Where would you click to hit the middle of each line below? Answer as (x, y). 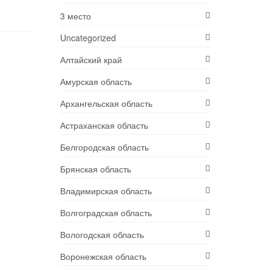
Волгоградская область (106, 213)
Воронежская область (103, 257)
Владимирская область (106, 191)
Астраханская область (104, 125)
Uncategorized (88, 38)
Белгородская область (104, 147)
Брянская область (95, 169)
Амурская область (96, 82)
